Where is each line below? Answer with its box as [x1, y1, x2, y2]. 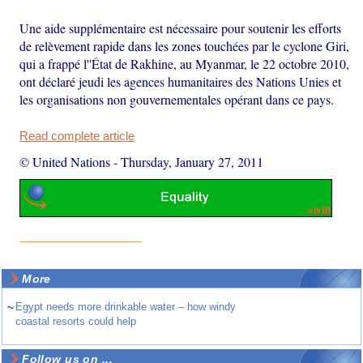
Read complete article [19, 129, 135, 143]
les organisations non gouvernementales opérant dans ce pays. [19, 90, 335, 108]
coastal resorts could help [15, 315, 137, 328]
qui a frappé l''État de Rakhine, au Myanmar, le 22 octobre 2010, [19, 54, 350, 72]
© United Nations [19, 152, 111, 170]
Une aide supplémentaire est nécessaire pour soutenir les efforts [19, 19, 342, 36]
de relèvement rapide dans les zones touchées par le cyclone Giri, [19, 36, 350, 54]
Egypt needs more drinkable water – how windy [15, 301, 237, 314]
